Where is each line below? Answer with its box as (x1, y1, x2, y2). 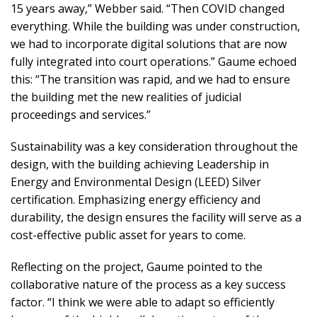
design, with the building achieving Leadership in (11, 156, 269, 172)
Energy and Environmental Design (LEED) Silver (11, 174, 261, 190)
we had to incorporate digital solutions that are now (11, 36, 287, 52)
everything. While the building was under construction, (11, 18, 300, 34)
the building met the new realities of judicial (11, 89, 241, 105)
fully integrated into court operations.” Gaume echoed (11, 54, 296, 69)
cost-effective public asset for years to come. (11, 227, 246, 243)
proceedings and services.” (11, 107, 151, 122)
